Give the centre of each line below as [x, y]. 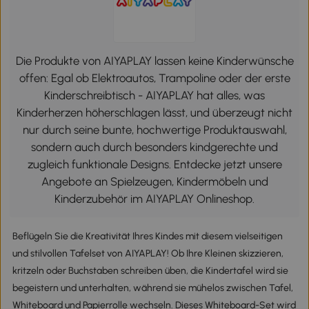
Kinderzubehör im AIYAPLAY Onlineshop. [154, 198]
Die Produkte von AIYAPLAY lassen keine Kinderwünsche [154, 60]
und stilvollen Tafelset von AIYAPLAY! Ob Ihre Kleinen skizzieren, [148, 253]
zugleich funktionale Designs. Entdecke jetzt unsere [154, 164]
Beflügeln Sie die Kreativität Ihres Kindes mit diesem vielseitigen [147, 236]
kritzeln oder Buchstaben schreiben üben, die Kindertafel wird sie [150, 270]
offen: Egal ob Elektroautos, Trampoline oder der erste [154, 78]
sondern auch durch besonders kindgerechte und [154, 147]
